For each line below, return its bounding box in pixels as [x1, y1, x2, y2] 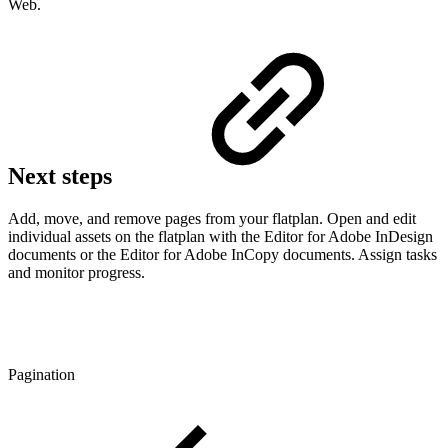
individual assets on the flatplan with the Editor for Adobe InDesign [8, 228, 433, 246]
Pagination [8, 366, 75, 384]
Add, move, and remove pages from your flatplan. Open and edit [8, 210, 416, 228]
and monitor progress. [8, 264, 145, 282]
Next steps [8, 163, 118, 190]
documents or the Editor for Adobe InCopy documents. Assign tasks [8, 246, 437, 264]
